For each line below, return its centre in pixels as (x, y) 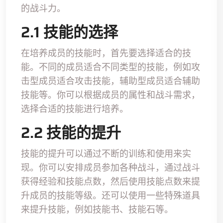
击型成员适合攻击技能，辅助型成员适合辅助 (111, 81)
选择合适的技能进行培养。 (75, 109)
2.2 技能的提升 (71, 132)
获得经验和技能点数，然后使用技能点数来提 (111, 181)
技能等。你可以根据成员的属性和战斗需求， (111, 95)
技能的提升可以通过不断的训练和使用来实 (106, 153)
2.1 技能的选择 (69, 32)
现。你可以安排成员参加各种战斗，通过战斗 (111, 167)
